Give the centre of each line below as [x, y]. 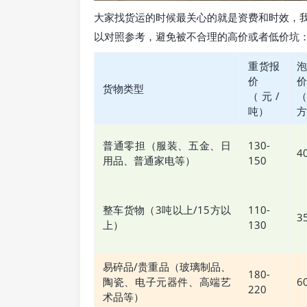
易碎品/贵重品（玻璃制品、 [167, 267]
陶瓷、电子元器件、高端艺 [167, 282]
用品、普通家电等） [149, 161]
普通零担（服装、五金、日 [167, 146]
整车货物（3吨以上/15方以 [167, 210]
